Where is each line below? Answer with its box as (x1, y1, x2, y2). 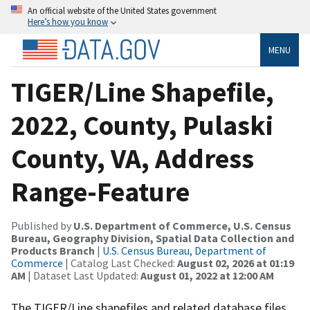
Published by (11, 218, 73, 232)
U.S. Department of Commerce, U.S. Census (73, 218, 291, 232)
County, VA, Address (11, 140, 254, 176)
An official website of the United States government (28, 5, 217, 16)
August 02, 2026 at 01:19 (177, 255, 294, 270)
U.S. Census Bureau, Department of (102, 243, 266, 257)
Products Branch (11, 243, 95, 257)
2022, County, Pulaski (11, 107, 273, 143)
